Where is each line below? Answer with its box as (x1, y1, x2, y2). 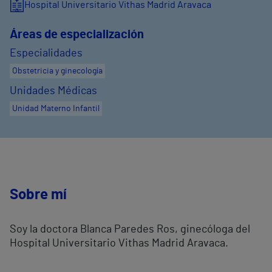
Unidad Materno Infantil (12, 104, 100, 114)
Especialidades (10, 48, 83, 59)
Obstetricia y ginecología (12, 67, 103, 76)
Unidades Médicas (10, 86, 97, 97)
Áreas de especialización (10, 29, 144, 41)
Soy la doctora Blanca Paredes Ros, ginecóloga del (10, 224, 250, 236)
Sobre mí (10, 188, 67, 203)
